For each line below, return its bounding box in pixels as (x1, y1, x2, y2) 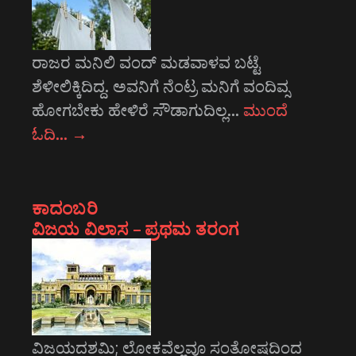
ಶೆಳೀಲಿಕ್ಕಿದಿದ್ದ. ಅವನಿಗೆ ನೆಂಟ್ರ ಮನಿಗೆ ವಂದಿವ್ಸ (32, 75, 289, 97)
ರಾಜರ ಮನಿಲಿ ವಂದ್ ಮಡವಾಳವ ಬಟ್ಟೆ (32, 52, 260, 73)
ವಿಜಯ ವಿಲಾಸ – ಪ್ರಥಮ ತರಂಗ (32, 217, 240, 240)
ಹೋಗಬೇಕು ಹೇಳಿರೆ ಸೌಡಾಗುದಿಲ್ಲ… (32, 99, 243, 121)
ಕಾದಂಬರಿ (32, 196, 98, 219)
